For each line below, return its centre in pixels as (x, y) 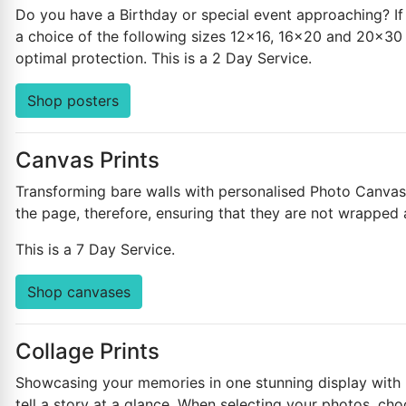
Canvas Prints (87, 160)
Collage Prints (87, 351)
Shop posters (73, 101)
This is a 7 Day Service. (95, 249)
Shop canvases (79, 292)
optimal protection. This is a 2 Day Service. (164, 58)
